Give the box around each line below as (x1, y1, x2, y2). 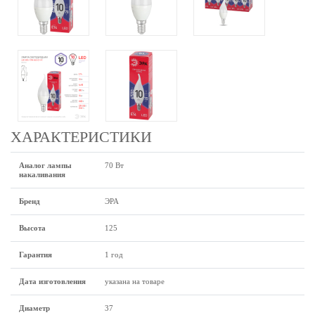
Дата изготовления (19, 277, 86, 285)
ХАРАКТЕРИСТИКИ (11, 129, 152, 146)
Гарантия (19, 250, 52, 259)
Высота (19, 224, 46, 232)
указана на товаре (105, 277, 165, 285)
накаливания (19, 170, 65, 179)
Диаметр (19, 304, 50, 312)
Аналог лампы (19, 161, 72, 169)
